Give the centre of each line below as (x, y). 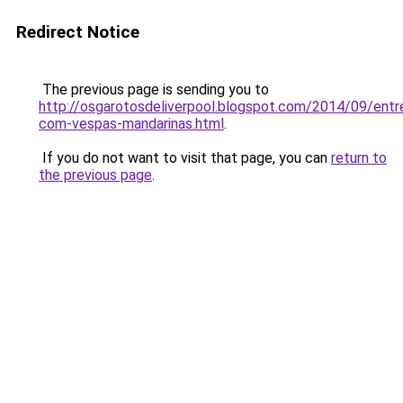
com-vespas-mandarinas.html (131, 124)
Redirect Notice (78, 32)
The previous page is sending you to (154, 90)
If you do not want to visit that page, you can (185, 158)
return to (359, 158)
